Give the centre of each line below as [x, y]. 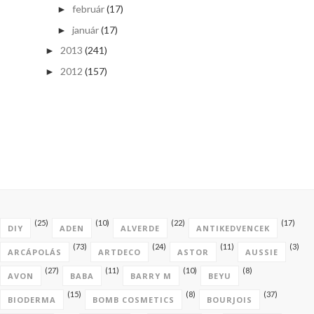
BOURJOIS [230, 299]
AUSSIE [262, 252]
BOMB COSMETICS [134, 299]
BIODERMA [32, 299]
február [88, 9]
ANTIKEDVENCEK [233, 228]
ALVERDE [140, 228]
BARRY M [151, 275]
